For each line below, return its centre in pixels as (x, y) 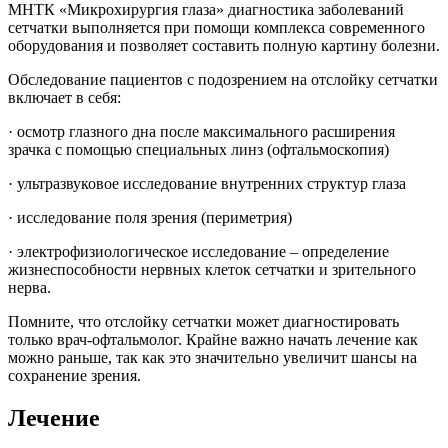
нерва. (29, 287)
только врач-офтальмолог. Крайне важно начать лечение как (213, 339)
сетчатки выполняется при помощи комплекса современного (216, 27)
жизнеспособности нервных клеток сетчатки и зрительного (212, 269)
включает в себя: (64, 97)
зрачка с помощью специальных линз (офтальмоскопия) (198, 149)
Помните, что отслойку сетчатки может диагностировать (203, 321)
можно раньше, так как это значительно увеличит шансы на (212, 357)
